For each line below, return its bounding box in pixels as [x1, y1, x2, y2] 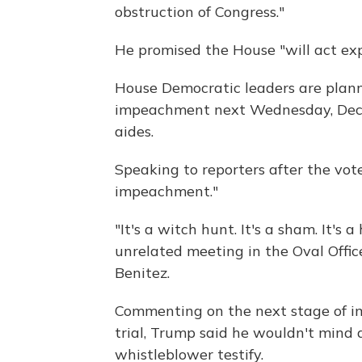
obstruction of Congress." [115, 2, 284, 21]
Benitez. [115, 263, 170, 282]
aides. [115, 121, 154, 141]
